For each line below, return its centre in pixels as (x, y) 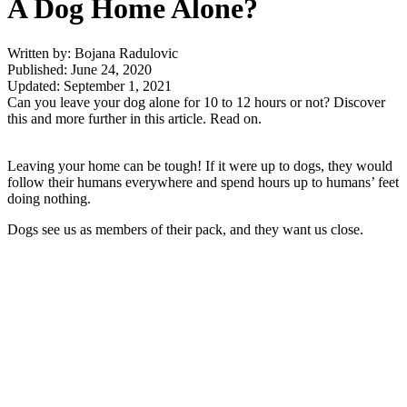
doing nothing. (49, 198)
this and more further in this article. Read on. (134, 118)
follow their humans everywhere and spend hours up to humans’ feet (203, 182)
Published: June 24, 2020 (79, 69)
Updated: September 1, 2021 (89, 85)
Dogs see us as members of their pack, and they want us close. (185, 229)
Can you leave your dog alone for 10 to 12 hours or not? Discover (196, 102)
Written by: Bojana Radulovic (93, 53)
